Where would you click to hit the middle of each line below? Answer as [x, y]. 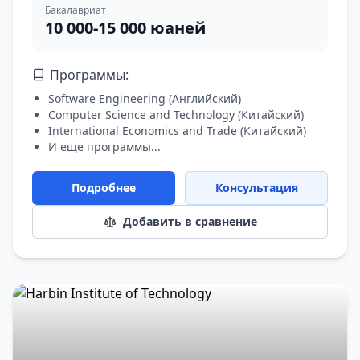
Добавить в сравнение [190, 221]
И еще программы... [104, 147]
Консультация [256, 188]
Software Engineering [107, 98]
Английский [205, 98]
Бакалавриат [76, 10]
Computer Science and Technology [141, 115]
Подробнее [104, 188]
